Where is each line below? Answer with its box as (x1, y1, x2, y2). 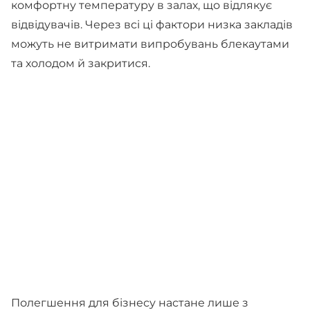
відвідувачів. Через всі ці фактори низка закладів (11, 18, 293, 31)
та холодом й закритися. (11, 57, 150, 70)
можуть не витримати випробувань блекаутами (11, 37, 289, 51)
